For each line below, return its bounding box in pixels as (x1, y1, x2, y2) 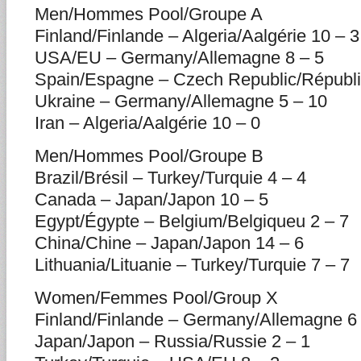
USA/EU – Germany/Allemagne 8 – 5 (35, 48, 324, 68)
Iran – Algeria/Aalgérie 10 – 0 (35, 113, 260, 133)
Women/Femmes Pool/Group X (35, 288, 278, 308)
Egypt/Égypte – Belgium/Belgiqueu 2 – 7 (35, 211, 349, 231)
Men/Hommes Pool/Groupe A (35, 4, 263, 24)
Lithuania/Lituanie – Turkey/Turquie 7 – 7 (35, 255, 350, 275)
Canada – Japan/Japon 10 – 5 (35, 189, 268, 210)
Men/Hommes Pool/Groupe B (35, 146, 263, 166)
